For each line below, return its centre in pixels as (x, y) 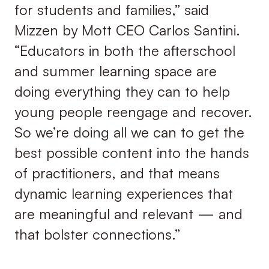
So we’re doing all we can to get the (129, 132)
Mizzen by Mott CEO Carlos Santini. (127, 30)
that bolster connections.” (97, 234)
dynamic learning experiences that (123, 194)
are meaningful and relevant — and (128, 214)
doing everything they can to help (122, 92)
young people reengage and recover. (133, 112)
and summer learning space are (115, 71)
